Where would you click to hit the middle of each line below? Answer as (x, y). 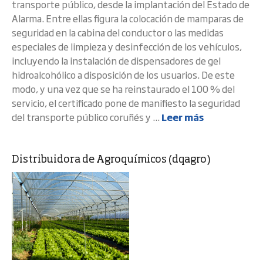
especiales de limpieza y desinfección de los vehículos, (127, 46)
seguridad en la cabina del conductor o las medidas (118, 32)
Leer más (183, 117)
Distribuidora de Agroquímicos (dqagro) (111, 160)
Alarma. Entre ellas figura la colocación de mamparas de (128, 18)
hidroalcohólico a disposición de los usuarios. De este (123, 75)
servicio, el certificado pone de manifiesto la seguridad (126, 103)
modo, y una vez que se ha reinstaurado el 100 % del (123, 89)
